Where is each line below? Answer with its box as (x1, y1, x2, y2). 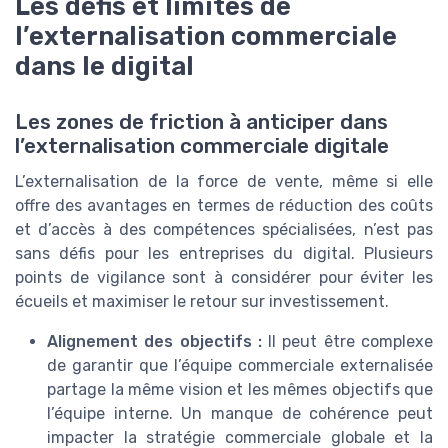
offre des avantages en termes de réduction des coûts (15, 196, 433, 216)
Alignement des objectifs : (47, 332, 262, 352)
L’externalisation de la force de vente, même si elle (15, 172, 433, 192)
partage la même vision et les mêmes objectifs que (47, 380, 433, 400)
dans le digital (15, 51, 194, 82)
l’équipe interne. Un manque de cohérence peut (47, 404, 433, 424)
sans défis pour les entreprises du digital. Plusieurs (15, 244, 433, 264)
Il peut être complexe (261, 332, 434, 352)
